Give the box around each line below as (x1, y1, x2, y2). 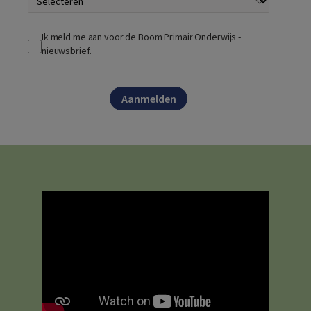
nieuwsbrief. (42, 44, 92, 58)
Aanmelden (121, 92, 176, 106)
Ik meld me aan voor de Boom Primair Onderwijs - (42, 31, 242, 44)
